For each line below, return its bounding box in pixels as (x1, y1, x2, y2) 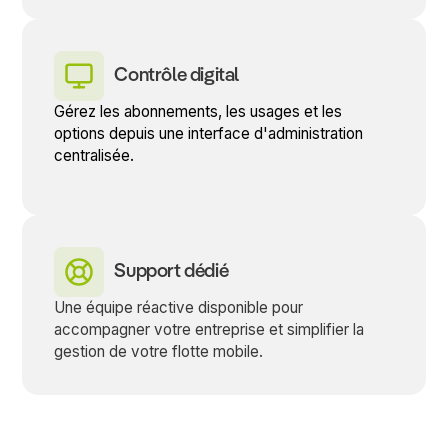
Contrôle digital (114, 66, 239, 86)
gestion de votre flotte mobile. (54, 342, 264, 362)
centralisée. (54, 146, 135, 166)
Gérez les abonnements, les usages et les (54, 102, 343, 122)
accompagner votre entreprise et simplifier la (54, 320, 365, 340)
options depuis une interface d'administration (54, 124, 364, 144)
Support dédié (114, 262, 229, 282)
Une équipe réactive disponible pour (54, 298, 304, 318)
